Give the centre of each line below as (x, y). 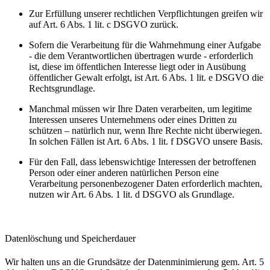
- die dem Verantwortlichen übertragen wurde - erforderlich (141, 55)
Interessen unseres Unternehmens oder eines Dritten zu (133, 119)
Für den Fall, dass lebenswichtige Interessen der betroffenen (143, 162)
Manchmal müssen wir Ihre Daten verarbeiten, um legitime (140, 108)
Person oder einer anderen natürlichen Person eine (124, 172)
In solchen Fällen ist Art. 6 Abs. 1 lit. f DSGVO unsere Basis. (146, 141)
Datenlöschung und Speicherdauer (70, 238)
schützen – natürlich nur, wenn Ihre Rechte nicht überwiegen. (146, 130)
